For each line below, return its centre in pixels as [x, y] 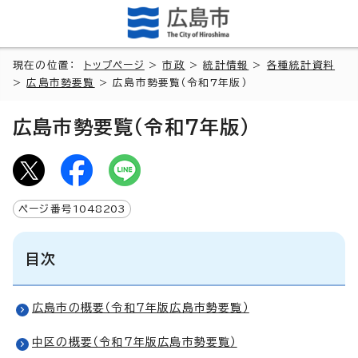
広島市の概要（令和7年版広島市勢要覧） [141, 307]
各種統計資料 [301, 65]
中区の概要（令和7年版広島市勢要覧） [135, 342]
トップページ [114, 65]
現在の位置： [48, 65]
